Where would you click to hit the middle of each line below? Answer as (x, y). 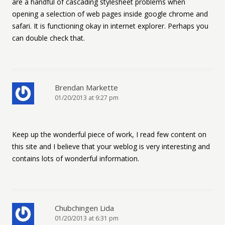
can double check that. (48, 38)
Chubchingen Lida (84, 208)
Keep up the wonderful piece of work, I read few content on (109, 134)
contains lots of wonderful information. (76, 158)
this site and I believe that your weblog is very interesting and (111, 146)
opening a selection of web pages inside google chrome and (110, 14)
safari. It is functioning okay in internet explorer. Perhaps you (110, 26)
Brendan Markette (86, 87)
